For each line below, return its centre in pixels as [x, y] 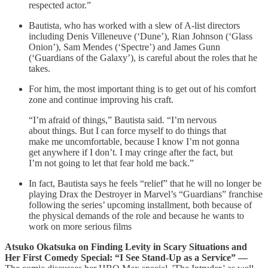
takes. [39, 69]
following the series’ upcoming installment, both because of [140, 205]
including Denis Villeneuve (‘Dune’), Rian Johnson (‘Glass [141, 36]
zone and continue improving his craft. [101, 100]
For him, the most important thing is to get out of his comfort [142, 89]
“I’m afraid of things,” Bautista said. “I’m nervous [123, 120]
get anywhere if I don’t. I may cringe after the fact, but [131, 153]
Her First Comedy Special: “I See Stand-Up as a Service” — [126, 258]
